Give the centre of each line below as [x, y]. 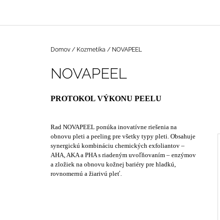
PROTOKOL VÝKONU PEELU [106, 99]
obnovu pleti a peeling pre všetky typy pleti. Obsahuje [123, 137]
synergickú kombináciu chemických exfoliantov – [118, 146]
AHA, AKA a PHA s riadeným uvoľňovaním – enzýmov [123, 155]
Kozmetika [91, 50]
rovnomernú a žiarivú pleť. [86, 174]
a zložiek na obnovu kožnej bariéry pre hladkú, [113, 165]
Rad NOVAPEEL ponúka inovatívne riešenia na [114, 127]
